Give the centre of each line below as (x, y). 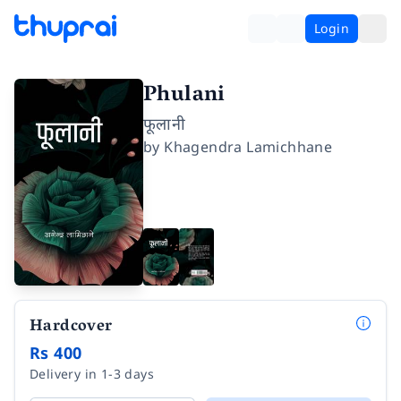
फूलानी (165, 124)
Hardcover (71, 327)
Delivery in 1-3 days (92, 373)
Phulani (184, 96)
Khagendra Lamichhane (248, 147)
